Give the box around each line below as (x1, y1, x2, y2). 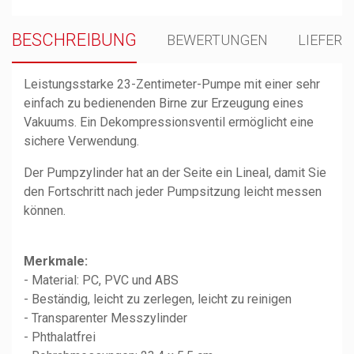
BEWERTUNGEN (167, 31, 269, 48)
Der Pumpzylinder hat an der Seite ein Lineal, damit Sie (24, 164, 326, 180)
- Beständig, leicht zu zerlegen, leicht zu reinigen (24, 291, 292, 307)
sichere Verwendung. (24, 133, 139, 149)
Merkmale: (24, 253, 88, 269)
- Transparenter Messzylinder (24, 310, 187, 326)
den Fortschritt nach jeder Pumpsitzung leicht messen (24, 183, 322, 199)
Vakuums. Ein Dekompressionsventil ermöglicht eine (24, 114, 314, 130)
